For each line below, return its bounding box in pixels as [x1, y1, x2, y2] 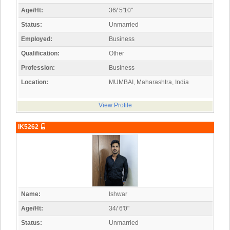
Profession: [21, 64, 55, 72]
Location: [21, 79, 48, 86]
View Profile [98, 102, 132, 109]
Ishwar [109, 190, 127, 198]
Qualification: [21, 50, 60, 57]
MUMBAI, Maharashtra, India [109, 79, 189, 86]
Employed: [21, 35, 52, 43]
